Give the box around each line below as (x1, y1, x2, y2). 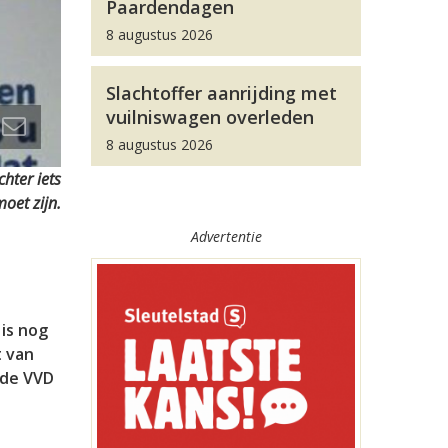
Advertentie (190, 227, 262, 246)
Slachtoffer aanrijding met (106, 81, 337, 105)
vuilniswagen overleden (106, 105, 314, 129)
